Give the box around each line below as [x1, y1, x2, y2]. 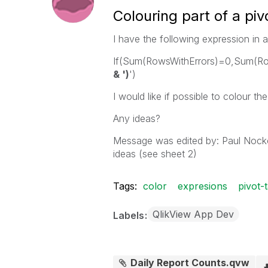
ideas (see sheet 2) [112, 148, 197, 160]
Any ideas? [112, 112, 160, 124]
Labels [112, 209, 147, 221]
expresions [177, 180, 227, 192]
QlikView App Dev [152, 208, 234, 220]
